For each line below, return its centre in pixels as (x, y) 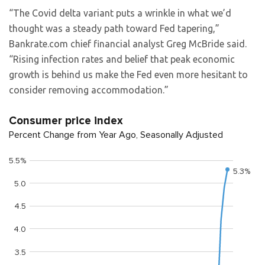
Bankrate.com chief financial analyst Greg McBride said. (128, 44)
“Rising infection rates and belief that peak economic (122, 59)
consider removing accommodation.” (89, 90)
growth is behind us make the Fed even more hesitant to (128, 75)
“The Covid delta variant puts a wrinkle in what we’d (120, 13)
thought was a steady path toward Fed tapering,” (114, 28)
